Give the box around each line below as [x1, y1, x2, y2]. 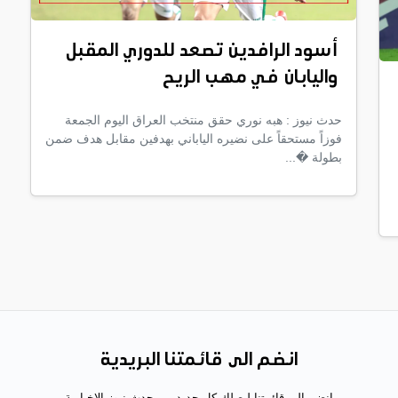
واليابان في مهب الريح [163, 64, 338, 94]
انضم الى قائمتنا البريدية [100, 346, 298, 376]
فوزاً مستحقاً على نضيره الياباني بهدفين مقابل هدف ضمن [45, 131, 342, 147]
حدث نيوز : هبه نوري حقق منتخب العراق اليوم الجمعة [65, 113, 342, 128]
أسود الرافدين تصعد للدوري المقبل [65, 37, 338, 68]
